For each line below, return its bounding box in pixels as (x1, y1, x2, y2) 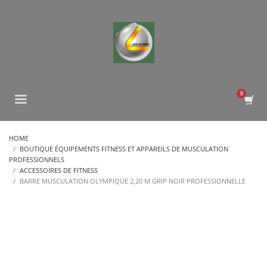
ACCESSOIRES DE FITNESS (20, 166, 98, 175)
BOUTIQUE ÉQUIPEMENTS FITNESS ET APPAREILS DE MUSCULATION (20, 144, 228, 153)
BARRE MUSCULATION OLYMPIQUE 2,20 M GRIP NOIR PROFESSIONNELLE (20, 176, 246, 185)
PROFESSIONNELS (9, 155, 64, 164)
